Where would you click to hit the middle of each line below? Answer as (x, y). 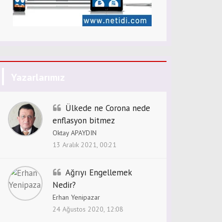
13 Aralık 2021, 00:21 (84, 145)
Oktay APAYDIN (75, 133)
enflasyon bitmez (84, 120)
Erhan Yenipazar (76, 197)
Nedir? (64, 185)
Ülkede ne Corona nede (108, 108)
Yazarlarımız (38, 77)
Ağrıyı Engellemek (99, 172)
